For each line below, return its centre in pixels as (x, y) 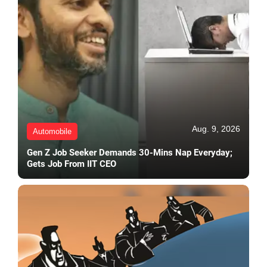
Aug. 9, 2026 (216, 129)
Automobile (52, 132)
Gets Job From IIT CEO (72, 164)
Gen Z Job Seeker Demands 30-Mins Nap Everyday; (130, 153)
